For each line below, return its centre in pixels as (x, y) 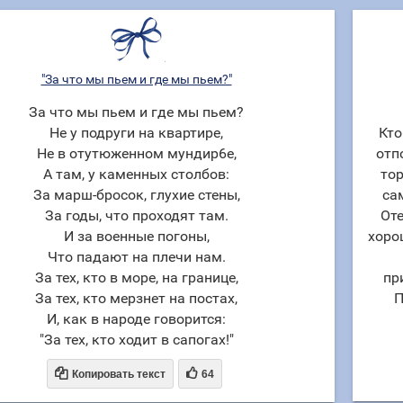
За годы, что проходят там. (136, 215)
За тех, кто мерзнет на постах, (136, 298)
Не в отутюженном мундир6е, (136, 153)
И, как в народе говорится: (136, 319)
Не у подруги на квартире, (136, 133)
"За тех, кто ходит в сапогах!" (136, 340)
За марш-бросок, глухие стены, (136, 195)
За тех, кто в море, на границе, (136, 278)
